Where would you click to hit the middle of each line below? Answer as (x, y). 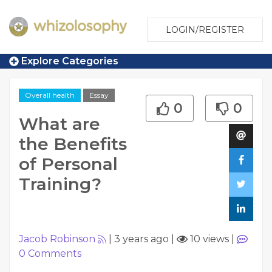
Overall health (50, 95)
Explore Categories (69, 61)
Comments (53, 254)
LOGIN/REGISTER (205, 30)
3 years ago (141, 239)
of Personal (68, 164)
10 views (208, 239)
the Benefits (73, 144)
